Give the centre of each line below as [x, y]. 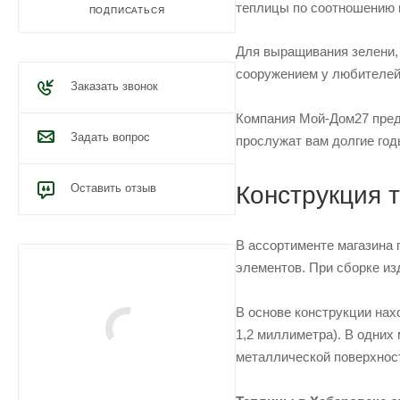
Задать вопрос [110, 137]
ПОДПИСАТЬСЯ [127, 10]
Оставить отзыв [113, 188]
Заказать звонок [114, 86]
